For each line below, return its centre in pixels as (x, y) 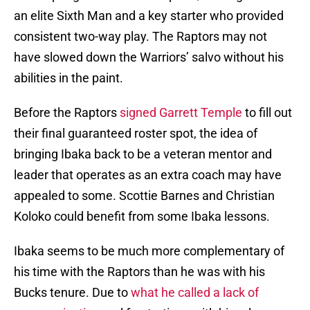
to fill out (267, 113)
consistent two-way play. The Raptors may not (140, 37)
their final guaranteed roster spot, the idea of (136, 134)
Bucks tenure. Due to (72, 293)
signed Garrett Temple (181, 113)
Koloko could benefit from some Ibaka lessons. (142, 217)
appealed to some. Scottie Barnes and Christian (144, 196)
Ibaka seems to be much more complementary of (149, 251)
